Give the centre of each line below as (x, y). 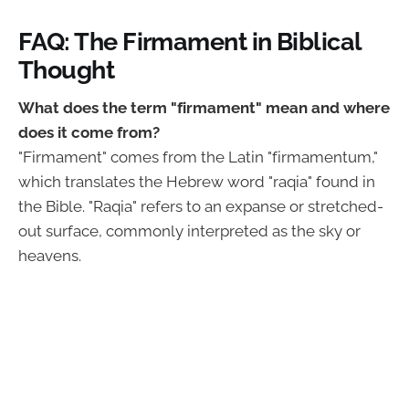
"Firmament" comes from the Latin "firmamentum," (198, 157)
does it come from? (89, 133)
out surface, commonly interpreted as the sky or (189, 231)
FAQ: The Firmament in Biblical (190, 41)
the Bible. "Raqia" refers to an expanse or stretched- (201, 207)
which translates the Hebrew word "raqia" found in (197, 182)
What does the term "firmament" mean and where (204, 108)
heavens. (50, 256)
